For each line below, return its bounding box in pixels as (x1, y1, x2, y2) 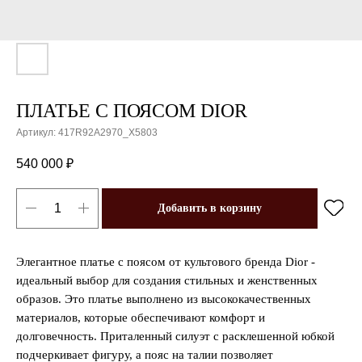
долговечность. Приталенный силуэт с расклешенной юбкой (16, 329, 335, 343)
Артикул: (16, 127, 58, 138)
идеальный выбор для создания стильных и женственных (16, 273, 318, 287)
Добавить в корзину (158, 202, 262, 215)
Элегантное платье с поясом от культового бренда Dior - (16, 255, 315, 268)
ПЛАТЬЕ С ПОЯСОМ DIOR (16, 100, 247, 121)
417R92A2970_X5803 (58, 127, 158, 138)
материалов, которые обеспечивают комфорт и (16, 310, 265, 324)
